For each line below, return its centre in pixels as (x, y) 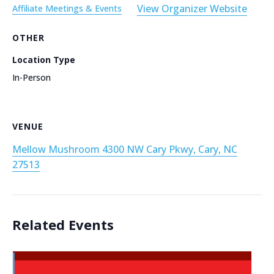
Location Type (44, 59)
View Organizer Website (192, 8)
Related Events (63, 224)
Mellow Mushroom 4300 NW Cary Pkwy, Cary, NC (125, 149)
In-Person (31, 77)
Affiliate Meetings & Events (67, 8)
